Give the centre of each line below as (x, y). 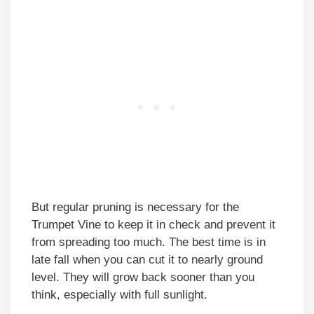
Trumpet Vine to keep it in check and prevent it (153, 225)
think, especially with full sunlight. (125, 295)
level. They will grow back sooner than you (143, 278)
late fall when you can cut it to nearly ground (147, 260)
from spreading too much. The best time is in (149, 243)
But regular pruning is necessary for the (135, 207)
